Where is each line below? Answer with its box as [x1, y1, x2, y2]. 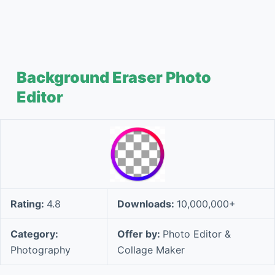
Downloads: [117, 198, 177, 210]
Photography [10, 244, 71, 256]
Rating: [10, 198, 47, 210]
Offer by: [117, 228, 163, 240]
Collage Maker [117, 244, 185, 256]
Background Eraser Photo [16, 68, 211, 87]
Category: [10, 228, 58, 240]
